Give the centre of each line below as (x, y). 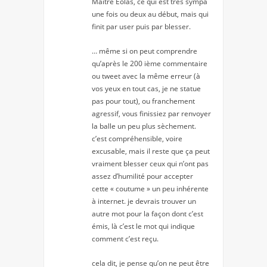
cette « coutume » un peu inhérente (150, 189)
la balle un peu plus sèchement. (144, 126)
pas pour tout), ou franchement (143, 101)
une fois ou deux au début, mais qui (150, 14)
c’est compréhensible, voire (137, 139)
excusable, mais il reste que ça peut (151, 151)
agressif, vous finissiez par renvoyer (151, 114)
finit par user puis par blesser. (141, 27)
